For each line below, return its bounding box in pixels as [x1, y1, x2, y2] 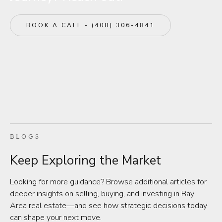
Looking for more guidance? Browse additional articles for [10, 176, 207, 187]
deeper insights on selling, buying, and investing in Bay [10, 188, 194, 199]
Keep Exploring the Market [10, 152, 161, 169]
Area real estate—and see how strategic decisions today [10, 200, 207, 211]
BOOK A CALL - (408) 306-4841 [26, 21, 155, 29]
